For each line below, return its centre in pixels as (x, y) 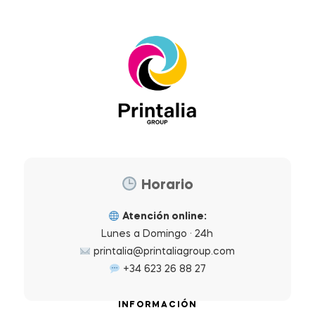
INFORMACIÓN (157, 306)
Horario (165, 186)
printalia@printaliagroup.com (165, 252)
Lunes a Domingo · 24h (157, 234)
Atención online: (164, 217)
